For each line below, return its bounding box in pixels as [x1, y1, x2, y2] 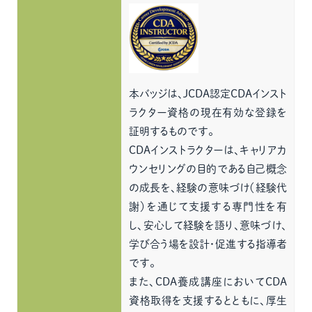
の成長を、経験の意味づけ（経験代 [129, 182, 288, 193]
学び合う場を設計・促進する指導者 [129, 239, 288, 249]
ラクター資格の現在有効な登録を [129, 107, 288, 118]
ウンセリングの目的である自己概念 [129, 164, 288, 174]
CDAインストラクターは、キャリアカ [129, 145, 288, 155]
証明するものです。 [129, 126, 214, 136]
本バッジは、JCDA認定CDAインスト [129, 88, 288, 99]
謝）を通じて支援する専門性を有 [129, 201, 288, 212]
